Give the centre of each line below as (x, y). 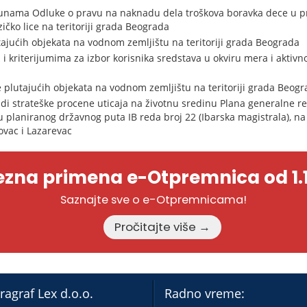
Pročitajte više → (204, 227)
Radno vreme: (205, 294)
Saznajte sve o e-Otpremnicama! (153, 200)
